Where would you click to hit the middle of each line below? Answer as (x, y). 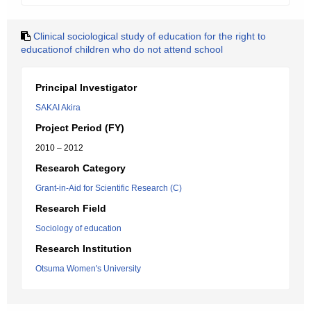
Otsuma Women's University (88, 269)
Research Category (81, 168)
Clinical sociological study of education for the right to (150, 36)
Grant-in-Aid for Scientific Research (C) (109, 188)
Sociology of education (78, 228)
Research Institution (84, 249)
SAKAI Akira (58, 108)
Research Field (71, 208)
